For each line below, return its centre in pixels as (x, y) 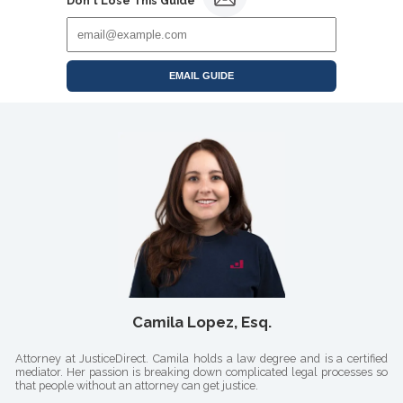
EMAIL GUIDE (201, 76)
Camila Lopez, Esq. (201, 322)
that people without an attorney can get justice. (136, 385)
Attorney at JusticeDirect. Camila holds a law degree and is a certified (201, 358)
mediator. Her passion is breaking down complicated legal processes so (201, 372)
